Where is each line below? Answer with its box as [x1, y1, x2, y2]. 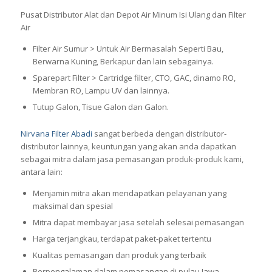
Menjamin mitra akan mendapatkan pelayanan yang [32, 188, 226, 199]
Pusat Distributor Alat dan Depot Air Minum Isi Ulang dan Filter [20, 8, 246, 20]
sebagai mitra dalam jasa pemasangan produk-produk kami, [20, 154, 243, 165]
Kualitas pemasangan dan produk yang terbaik [32, 250, 206, 261]
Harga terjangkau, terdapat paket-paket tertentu [32, 233, 211, 245]
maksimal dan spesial [32, 200, 113, 212]
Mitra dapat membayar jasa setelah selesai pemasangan [32, 217, 244, 228]
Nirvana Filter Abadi [20, 128, 92, 139]
